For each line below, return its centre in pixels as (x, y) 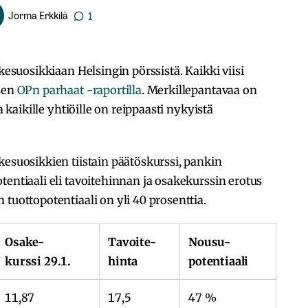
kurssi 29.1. (38, 261)
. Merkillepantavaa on (199, 90)
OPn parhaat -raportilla (79, 90)
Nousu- (210, 242)
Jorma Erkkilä (38, 15)
